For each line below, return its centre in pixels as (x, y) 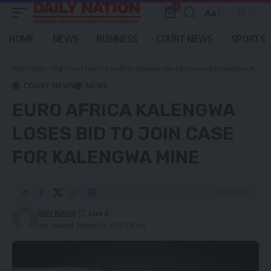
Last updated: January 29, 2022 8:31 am (91, 225)
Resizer (220, 34)
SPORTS (248, 39)
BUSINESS (117, 39)
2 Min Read (234, 192)
